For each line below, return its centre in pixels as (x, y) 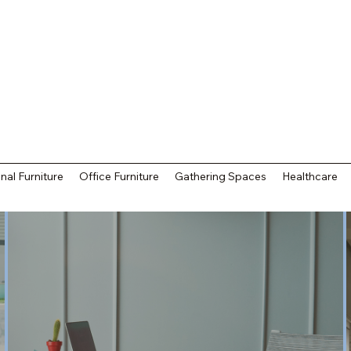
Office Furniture (119, 176)
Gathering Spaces (221, 176)
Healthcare (310, 176)
